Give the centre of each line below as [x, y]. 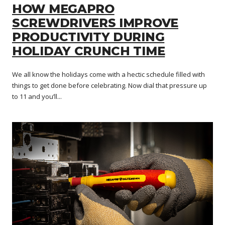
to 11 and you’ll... [37, 97]
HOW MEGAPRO [63, 9]
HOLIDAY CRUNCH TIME [89, 51]
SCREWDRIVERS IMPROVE [95, 23]
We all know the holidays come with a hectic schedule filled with [108, 75]
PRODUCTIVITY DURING [88, 37]
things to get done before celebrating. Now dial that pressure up [109, 86]
